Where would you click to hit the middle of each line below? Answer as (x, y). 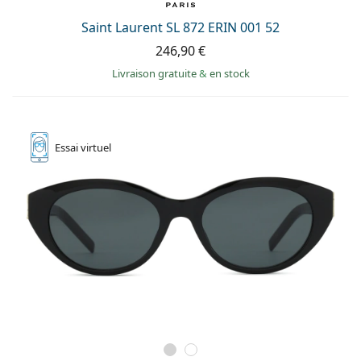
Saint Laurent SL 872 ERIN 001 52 (180, 27)
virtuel (96, 147)
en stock (229, 73)
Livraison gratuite (155, 73)
